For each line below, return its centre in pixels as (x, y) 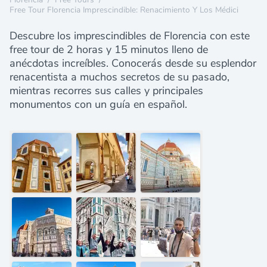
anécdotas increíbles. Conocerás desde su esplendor (133, 63)
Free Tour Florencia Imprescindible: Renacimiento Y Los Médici (124, 10)
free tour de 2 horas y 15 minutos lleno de (109, 49)
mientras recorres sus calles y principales (106, 91)
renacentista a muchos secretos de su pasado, (119, 77)
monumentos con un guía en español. (98, 104)
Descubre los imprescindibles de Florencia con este (130, 36)
